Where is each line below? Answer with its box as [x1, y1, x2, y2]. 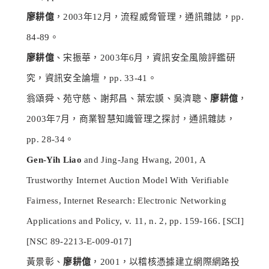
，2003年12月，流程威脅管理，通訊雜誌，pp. [53, 12, 244, 22]
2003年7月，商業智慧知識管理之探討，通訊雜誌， [26, 114, 235, 124]
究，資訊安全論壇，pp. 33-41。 [26, 73, 157, 83]
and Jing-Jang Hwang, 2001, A [81, 155, 206, 165]
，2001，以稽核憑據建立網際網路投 [91, 257, 240, 267]
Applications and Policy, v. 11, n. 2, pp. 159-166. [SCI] [26, 216, 244, 226]
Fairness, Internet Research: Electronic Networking [26, 196, 227, 206]
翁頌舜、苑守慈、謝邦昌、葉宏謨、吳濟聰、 [26, 94, 211, 104]
